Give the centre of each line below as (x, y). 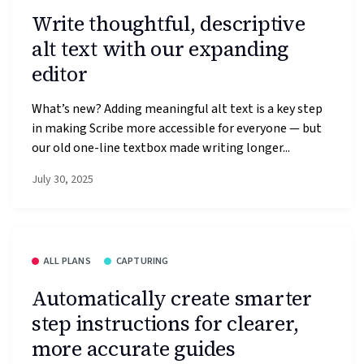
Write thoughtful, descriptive (169, 24)
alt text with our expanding (160, 49)
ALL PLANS (67, 262)
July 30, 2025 (63, 179)
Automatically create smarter (172, 298)
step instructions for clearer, (165, 323)
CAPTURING (142, 262)
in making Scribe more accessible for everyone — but (177, 128)
